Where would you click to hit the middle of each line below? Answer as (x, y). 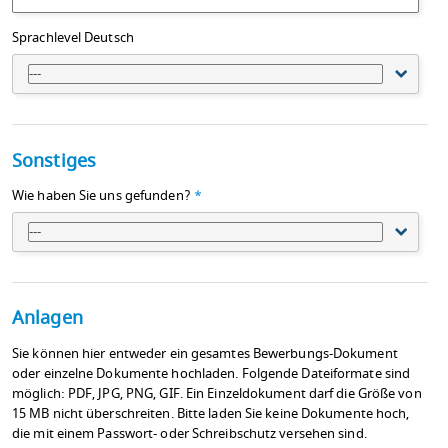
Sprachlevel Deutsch (73, 38)
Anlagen (47, 318)
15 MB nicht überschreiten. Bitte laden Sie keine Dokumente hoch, (211, 413)
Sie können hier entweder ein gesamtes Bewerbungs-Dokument (205, 353)
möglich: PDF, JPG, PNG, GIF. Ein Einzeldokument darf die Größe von (217, 393)
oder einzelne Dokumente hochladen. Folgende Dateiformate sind (211, 373)
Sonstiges (54, 160)
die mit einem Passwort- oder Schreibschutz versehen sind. (189, 433)
